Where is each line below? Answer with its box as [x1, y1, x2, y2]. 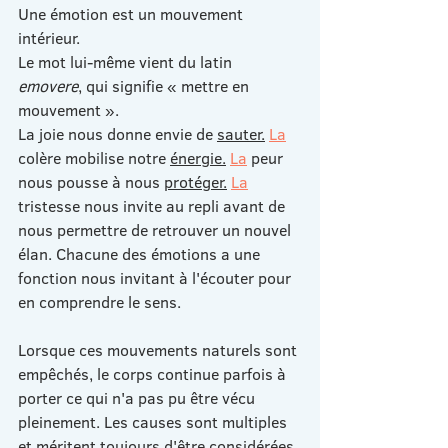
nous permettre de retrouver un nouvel [18, 218, 295, 241]
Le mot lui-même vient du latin [18, 50, 236, 73]
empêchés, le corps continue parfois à [18, 362, 290, 385]
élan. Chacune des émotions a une [18, 242, 264, 265]
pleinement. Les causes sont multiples [18, 410, 291, 433]
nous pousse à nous [18, 170, 164, 193]
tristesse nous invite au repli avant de [18, 194, 289, 217]
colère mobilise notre [18, 146, 170, 169]
